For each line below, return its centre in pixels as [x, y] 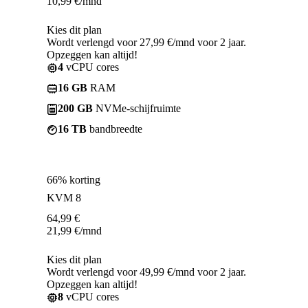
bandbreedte [114, 129]
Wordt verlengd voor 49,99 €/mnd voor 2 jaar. [146, 272]
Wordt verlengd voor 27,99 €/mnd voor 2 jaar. [146, 42]
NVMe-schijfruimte [137, 108]
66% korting [74, 179]
